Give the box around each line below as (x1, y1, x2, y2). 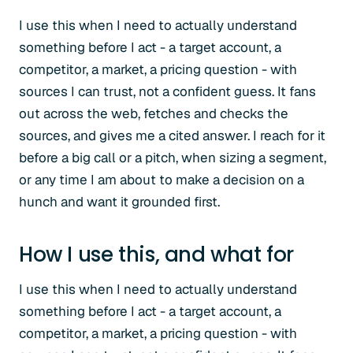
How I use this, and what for (19, 240, 295, 269)
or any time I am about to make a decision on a (19, 171, 304, 188)
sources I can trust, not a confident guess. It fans (19, 83, 316, 100)
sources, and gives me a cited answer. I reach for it (19, 127, 325, 144)
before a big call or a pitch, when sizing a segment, (19, 149, 326, 166)
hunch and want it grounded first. (19, 193, 220, 210)
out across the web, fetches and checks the (19, 105, 288, 122)
